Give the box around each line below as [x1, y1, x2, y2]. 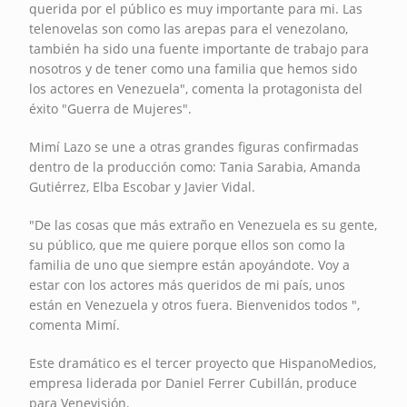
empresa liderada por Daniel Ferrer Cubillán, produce [29, 373, 358, 392]
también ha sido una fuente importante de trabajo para [29, 39, 370, 57]
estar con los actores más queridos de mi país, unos [29, 275, 346, 293]
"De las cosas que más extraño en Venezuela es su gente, [29, 215, 378, 233]
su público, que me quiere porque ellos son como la [29, 235, 346, 253]
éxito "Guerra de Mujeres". [29, 99, 193, 117]
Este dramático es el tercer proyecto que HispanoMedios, [29, 353, 377, 372]
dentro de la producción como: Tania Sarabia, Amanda [29, 157, 362, 175]
